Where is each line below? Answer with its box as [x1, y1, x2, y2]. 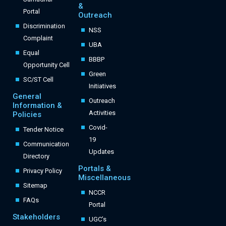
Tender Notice [23, 126, 64, 134]
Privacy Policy [23, 167, 62, 175]
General [13, 92, 41, 101]
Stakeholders [13, 212, 60, 222]
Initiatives [88, 82, 116, 90]
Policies [13, 110, 41, 120]
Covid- [88, 124, 107, 132]
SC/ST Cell [23, 76, 53, 84]
